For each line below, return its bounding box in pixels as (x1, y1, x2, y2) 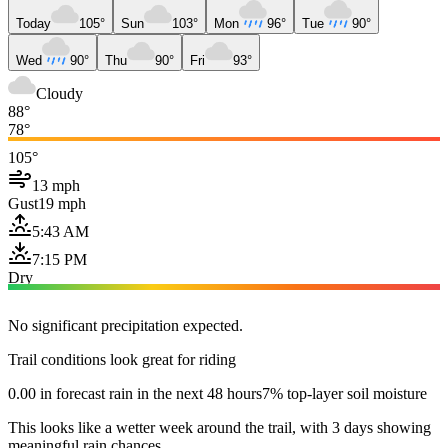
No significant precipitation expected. (8, 316, 243, 334)
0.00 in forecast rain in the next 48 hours (8, 384, 262, 402)
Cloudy (36, 84, 83, 102)
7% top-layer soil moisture (262, 384, 427, 402)
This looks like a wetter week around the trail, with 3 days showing (8, 418, 431, 436)
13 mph (32, 176, 80, 194)
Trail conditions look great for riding (8, 350, 236, 368)
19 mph (38, 194, 86, 212)
